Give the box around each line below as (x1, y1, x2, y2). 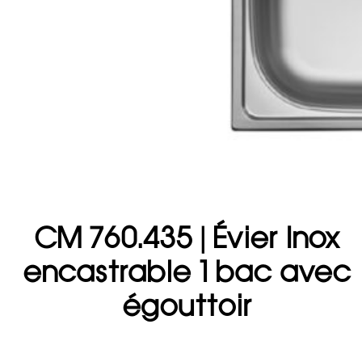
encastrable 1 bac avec (23, 254, 351, 288)
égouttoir (122, 288, 251, 322)
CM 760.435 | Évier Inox (34, 220, 339, 255)
